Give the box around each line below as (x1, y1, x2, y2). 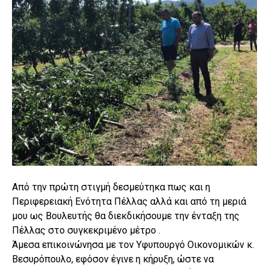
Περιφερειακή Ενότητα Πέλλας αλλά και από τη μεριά (12, 195, 246, 207)
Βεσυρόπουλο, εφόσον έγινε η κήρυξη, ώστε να (12, 253, 214, 265)
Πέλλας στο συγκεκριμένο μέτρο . (12, 224, 160, 236)
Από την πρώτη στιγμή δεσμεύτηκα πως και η (12, 181, 210, 193)
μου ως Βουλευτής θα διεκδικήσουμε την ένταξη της (12, 210, 240, 222)
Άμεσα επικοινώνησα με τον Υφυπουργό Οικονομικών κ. (12, 238, 254, 250)
